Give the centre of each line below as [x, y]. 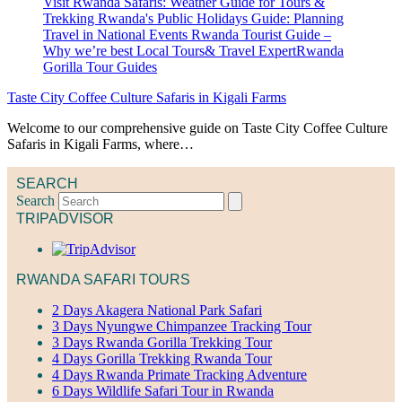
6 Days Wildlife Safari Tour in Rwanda [163, 390]
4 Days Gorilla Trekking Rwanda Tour [162, 358]
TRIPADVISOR [65, 218]
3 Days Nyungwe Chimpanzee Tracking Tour [182, 326]
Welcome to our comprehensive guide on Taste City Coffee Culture [197, 127]
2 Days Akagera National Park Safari [157, 310]
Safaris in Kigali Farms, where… [100, 144]
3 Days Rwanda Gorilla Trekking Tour [162, 342]
